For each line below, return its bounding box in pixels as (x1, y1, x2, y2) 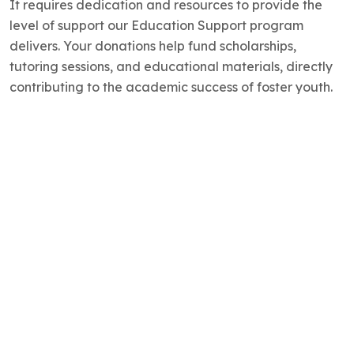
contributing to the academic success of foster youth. (9, 79, 333, 95)
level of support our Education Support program (9, 17, 303, 33)
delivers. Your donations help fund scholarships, (9, 38, 296, 54)
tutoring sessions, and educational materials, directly (9, 58, 333, 74)
